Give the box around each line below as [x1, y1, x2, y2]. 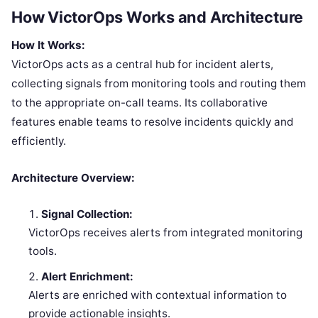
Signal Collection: [41, 207, 133, 221]
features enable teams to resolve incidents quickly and [11, 115, 293, 129]
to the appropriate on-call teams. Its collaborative [11, 96, 268, 110]
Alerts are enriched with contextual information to [28, 288, 287, 302]
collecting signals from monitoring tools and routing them [11, 77, 306, 91]
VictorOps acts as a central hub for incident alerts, [11, 57, 273, 72]
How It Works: [11, 38, 85, 53]
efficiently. [11, 134, 66, 148]
